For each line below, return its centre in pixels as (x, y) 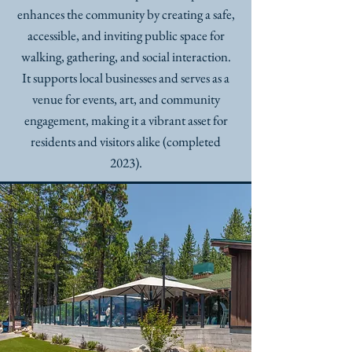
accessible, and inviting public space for (126, 35)
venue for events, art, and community (126, 99)
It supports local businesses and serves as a (126, 78)
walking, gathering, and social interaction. (126, 57)
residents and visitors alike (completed (126, 141)
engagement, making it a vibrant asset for (126, 120)
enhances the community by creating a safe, (126, 14)
